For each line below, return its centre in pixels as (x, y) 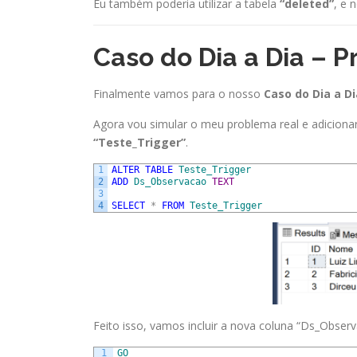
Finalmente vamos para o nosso (178, 93)
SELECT (128, 205)
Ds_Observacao (170, 181)
